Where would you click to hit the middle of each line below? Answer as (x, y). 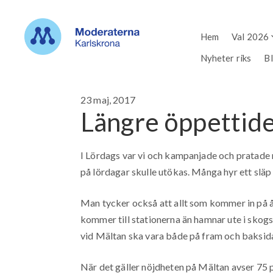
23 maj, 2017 (108, 100)
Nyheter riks (226, 58)
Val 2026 (250, 36)
